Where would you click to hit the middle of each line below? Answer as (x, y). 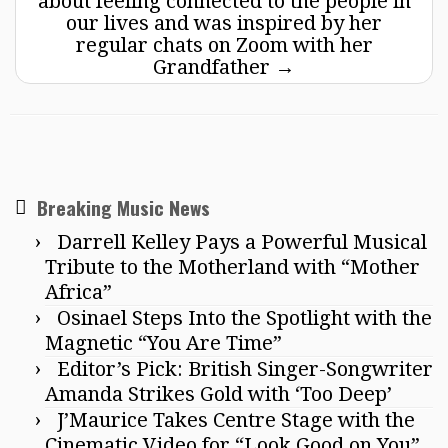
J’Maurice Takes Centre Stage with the (236, 419)
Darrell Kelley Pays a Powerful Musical (242, 241)
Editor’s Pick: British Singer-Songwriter (245, 368)
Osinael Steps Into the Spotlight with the (244, 317)
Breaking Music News (123, 207)
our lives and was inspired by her (224, 22)
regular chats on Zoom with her (224, 44)
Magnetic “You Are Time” (163, 342)
